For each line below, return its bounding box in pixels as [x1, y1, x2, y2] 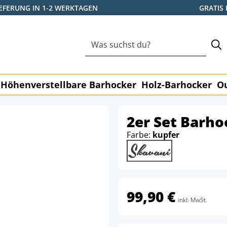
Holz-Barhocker [141, 79, 212, 91]
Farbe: [127, 129, 153, 140]
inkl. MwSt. [178, 196, 207, 205]
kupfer [153, 129, 179, 140]
